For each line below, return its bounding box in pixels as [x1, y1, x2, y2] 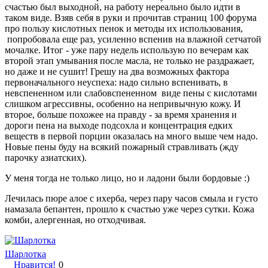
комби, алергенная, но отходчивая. [5, 214, 146, 225]
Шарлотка [5, 248, 46, 259]
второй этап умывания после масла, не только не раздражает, [5, 55, 254, 66]
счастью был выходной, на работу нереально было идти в [5, 1, 240, 12]
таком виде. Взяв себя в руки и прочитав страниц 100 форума [5, 12, 257, 23]
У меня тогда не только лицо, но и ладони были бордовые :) [5, 172, 249, 183]
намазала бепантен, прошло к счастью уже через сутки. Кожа [5, 203, 254, 214]
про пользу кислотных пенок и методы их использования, [5, 23, 243, 33]
